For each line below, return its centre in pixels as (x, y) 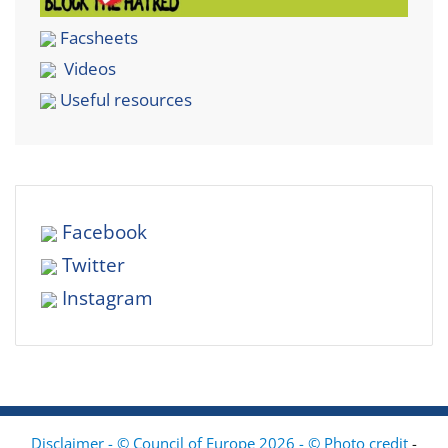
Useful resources (126, 99)
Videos (90, 68)
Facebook (104, 231)
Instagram (107, 297)
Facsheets (99, 37)
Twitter (93, 264)
